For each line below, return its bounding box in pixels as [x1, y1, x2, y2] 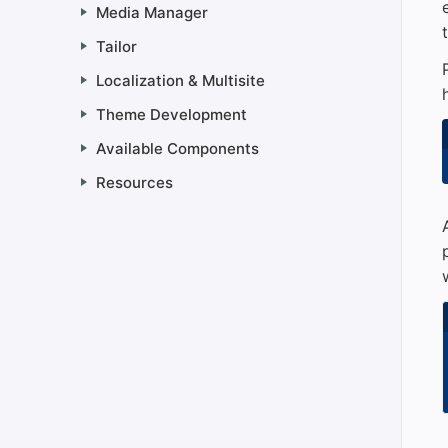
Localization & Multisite [96, 71, 265, 90]
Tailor [96, 37, 137, 56]
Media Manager [96, 3, 208, 22]
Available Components [96, 139, 259, 158]
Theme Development [96, 105, 247, 124]
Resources [96, 173, 173, 192]
